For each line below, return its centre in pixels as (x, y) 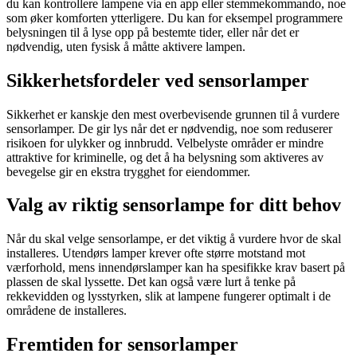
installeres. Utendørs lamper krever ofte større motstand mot (156, 253)
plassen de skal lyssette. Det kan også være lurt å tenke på (151, 282)
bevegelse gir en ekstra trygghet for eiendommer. (128, 171)
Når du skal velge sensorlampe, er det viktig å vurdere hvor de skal (174, 239)
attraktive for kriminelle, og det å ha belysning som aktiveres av (165, 157)
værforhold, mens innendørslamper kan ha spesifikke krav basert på (176, 268)
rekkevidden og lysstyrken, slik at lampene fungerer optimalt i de (169, 296)
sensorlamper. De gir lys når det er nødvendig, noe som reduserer (169, 128)
